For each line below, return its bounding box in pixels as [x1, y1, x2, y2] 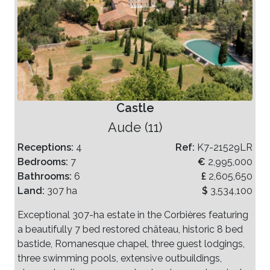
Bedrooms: [17, 155, 71, 168]
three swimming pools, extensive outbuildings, [17, 252, 222, 264]
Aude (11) [108, 119, 162, 135]
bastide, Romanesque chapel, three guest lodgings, [17, 237, 245, 250]
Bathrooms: [17, 170, 74, 182]
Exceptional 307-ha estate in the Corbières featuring [17, 209, 248, 221]
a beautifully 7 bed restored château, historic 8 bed [17, 223, 243, 235]
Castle [116, 100, 154, 115]
